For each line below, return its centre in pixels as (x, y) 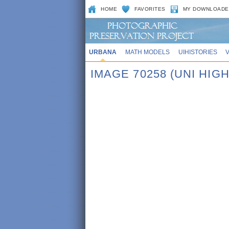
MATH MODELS (147, 52)
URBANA (102, 52)
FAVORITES (150, 9)
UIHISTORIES (198, 52)
